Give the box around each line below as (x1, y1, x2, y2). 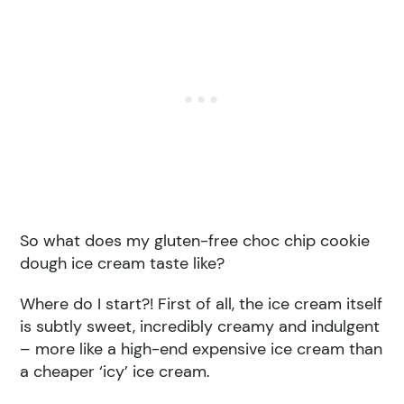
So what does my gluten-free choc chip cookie (20, 229, 371, 252)
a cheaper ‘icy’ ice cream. (20, 360, 211, 382)
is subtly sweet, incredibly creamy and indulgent (20, 315, 381, 337)
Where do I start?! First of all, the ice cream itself (20, 292, 383, 315)
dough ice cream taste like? (20, 252, 225, 274)
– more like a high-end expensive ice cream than (20, 337, 383, 360)
